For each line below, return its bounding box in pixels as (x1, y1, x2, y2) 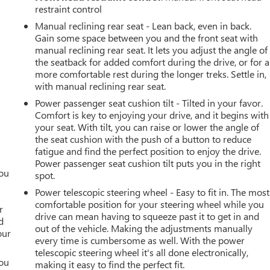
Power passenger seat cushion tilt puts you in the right (35, 156, 261, 169)
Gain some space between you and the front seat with (35, 31, 259, 44)
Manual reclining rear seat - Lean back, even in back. (35, 19, 252, 32)
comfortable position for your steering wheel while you (35, 197, 265, 210)
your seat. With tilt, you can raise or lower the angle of (35, 120, 260, 133)
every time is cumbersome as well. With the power (35, 233, 245, 246)
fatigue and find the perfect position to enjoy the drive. (35, 144, 262, 157)
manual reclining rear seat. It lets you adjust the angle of (35, 43, 268, 56)
